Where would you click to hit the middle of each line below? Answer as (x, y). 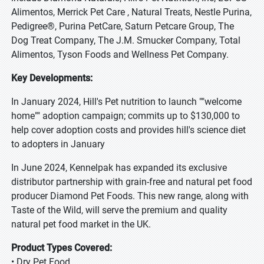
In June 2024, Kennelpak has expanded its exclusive (119, 168)
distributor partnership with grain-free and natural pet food (132, 182)
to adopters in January (58, 144)
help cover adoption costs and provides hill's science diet (128, 130)
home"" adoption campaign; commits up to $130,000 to (126, 116)
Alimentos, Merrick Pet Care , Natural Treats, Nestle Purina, (131, 12)
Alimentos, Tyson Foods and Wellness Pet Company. (121, 55)
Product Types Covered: (62, 248)
